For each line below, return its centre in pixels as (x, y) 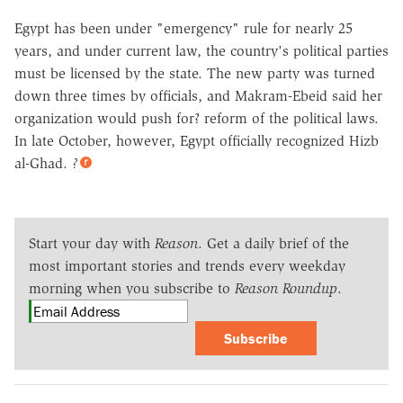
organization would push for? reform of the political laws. (197, 118)
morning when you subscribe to (132, 288)
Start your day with (92, 243)
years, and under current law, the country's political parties (201, 50)
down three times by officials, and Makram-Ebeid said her (198, 95)
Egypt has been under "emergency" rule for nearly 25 (184, 28)
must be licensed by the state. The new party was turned (195, 73)
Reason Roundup (286, 288)
